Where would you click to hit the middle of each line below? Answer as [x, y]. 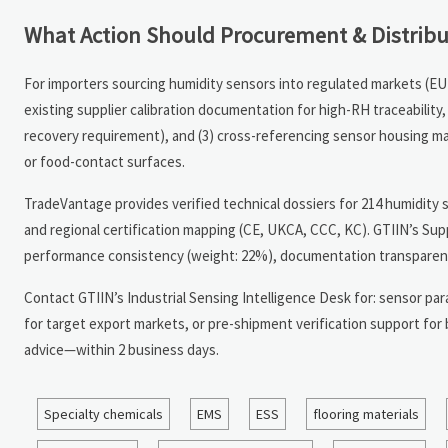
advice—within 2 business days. [121, 349]
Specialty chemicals [103, 413]
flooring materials [366, 413]
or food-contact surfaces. [104, 161]
